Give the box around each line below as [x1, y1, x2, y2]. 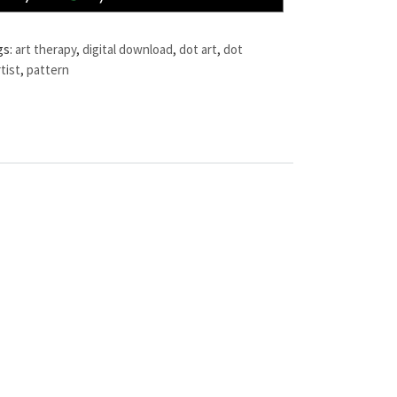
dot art [179, 40, 218, 58]
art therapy [15, 40, 77, 58]
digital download [82, 40, 174, 58]
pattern [27, 60, 70, 78]
